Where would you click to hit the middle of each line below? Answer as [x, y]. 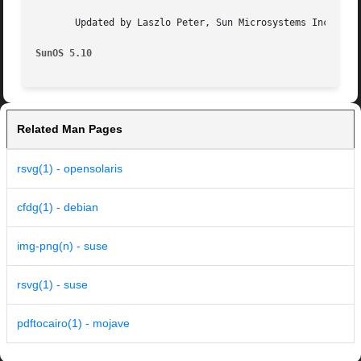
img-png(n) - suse [62, 246]
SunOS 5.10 [64, 54]
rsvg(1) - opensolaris [70, 169]
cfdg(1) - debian [58, 207]
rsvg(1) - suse [52, 285]
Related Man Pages [70, 129]
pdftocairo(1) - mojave [73, 324]
